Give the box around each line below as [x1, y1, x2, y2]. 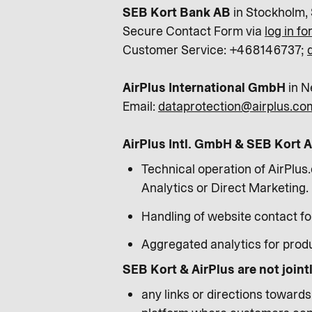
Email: [123, 98, 158, 115]
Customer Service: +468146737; [123, 42, 307, 58]
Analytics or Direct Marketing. [141, 180, 309, 196]
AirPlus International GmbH [123, 79, 286, 96]
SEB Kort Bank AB [123, 4, 231, 21]
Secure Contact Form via [123, 23, 265, 40]
